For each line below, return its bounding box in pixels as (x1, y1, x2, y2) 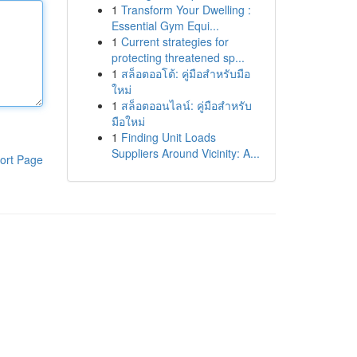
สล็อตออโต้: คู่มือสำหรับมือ (120, 65, 250, 81)
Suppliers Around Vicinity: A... (111, 145, 260, 161)
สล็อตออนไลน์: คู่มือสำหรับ (120, 97, 252, 113)
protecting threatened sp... (111, 49, 245, 65)
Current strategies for (120, 33, 229, 49)
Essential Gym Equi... (111, 18, 219, 33)
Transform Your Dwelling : (120, 2, 251, 18)
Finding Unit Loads (120, 129, 216, 145)
